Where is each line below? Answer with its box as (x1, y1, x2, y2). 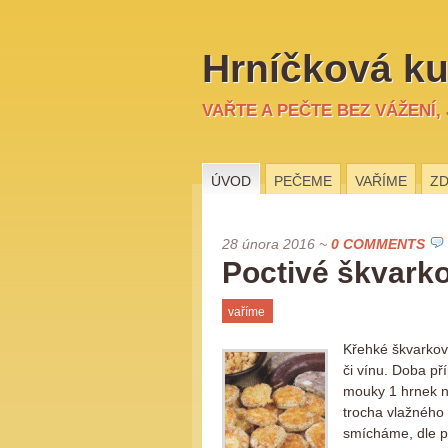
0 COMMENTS (331, 236, 425, 252)
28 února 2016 (222, 236, 315, 252)
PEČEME (274, 173, 332, 189)
